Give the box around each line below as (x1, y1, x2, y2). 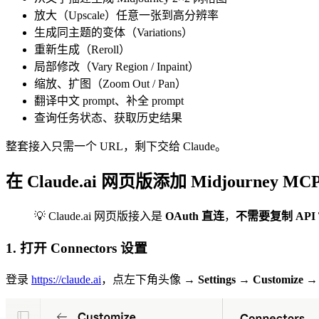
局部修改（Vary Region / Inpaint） (34, 60, 199, 73)
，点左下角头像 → (101, 273, 198, 286)
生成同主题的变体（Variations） (34, 26, 193, 38)
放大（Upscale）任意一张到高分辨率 (34, 9, 219, 21)
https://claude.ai (31, 273, 101, 286)
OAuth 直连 (165, 210, 224, 223)
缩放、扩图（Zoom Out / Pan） (34, 77, 187, 90)
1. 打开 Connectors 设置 (6, 241, 147, 256)
